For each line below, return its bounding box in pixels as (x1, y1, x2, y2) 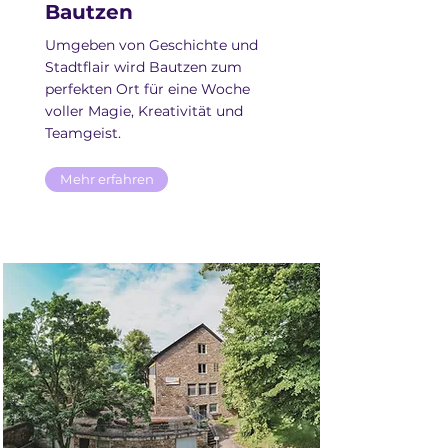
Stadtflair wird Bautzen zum (45, 58, 242, 76)
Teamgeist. (45, 124, 121, 142)
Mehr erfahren (59, 171, 154, 187)
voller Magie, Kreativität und (45, 102, 243, 120)
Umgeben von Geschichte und (45, 36, 258, 54)
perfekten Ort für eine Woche (45, 80, 250, 98)
